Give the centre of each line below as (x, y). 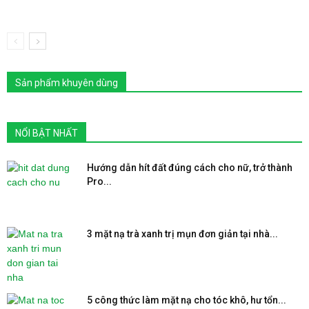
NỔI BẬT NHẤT (47, 133)
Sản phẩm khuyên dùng (67, 83)
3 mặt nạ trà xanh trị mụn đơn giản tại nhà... (182, 234)
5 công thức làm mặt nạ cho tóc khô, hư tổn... (187, 300)
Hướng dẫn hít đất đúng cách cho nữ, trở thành (190, 168)
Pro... (99, 181)
